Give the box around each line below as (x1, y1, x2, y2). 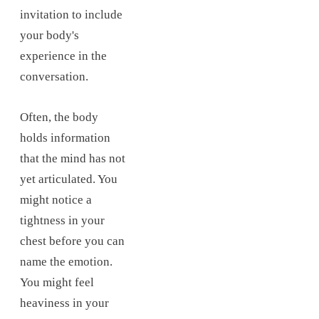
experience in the (20, 49, 107, 63)
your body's (20, 28, 79, 43)
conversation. (20, 70, 88, 84)
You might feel (20, 275, 94, 289)
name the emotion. (20, 254, 113, 268)
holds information (20, 130, 110, 145)
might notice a (20, 192, 92, 206)
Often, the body (20, 110, 98, 124)
